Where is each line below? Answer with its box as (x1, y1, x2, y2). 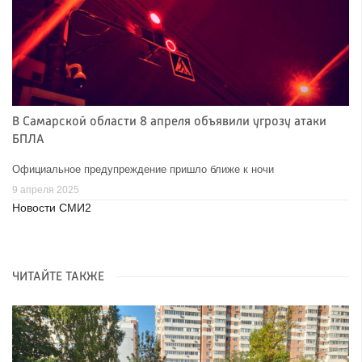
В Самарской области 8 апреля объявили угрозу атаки (12, 115, 326, 128)
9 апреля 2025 (12, 185, 79, 196)
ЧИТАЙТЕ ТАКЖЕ (12, 271, 104, 284)
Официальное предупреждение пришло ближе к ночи (12, 162, 274, 175)
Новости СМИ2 (12, 202, 91, 215)
